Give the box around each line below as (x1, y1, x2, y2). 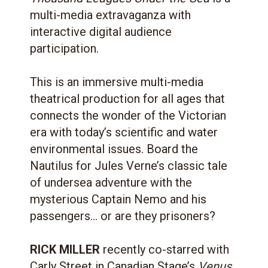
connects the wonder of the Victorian (30, 108, 226, 123)
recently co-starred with (100, 242, 229, 257)
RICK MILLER (30, 242, 100, 257)
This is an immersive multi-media (30, 74, 203, 89)
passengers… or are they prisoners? (30, 208, 215, 223)
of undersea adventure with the (30, 175, 192, 190)
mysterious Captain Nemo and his (30, 191, 206, 206)
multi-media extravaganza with (30, 7, 191, 22)
